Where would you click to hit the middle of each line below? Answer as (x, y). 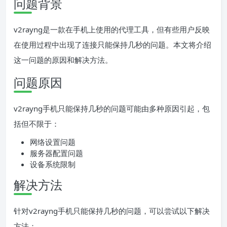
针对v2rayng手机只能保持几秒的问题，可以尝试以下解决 (112, 211)
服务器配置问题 (56, 153)
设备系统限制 (53, 164)
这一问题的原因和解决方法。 (63, 60)
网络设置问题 (53, 142)
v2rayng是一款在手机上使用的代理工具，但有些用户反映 (112, 30)
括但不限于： (36, 124)
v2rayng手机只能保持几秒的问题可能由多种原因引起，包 (112, 109)
